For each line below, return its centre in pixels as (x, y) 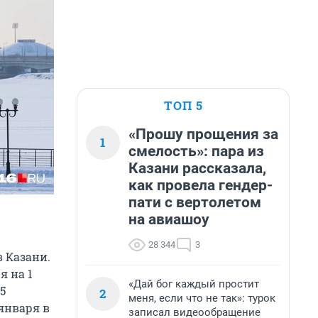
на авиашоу (169, 219)
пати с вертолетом (195, 202)
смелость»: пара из (196, 151)
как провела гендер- (201, 185)
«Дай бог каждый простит (194, 284)
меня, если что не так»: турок (202, 298)
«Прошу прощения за (203, 134)
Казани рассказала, (197, 168)
